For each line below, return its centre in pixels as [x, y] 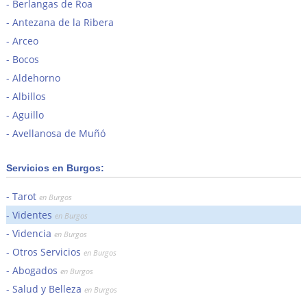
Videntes [33, 214]
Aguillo [28, 114]
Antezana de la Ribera [63, 22]
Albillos [29, 96]
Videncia [33, 233]
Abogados [36, 270]
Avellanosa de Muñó [59, 133]
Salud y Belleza [48, 288]
